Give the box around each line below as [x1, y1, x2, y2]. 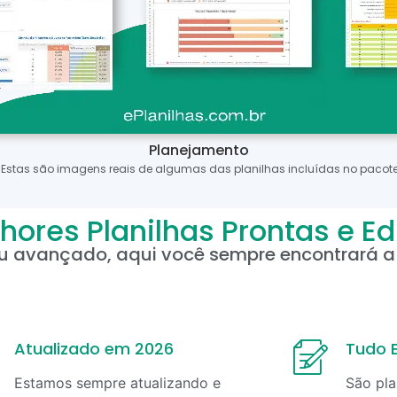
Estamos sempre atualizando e [14, 373, 222, 392]
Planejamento [148, 140, 249, 161]
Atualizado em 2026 [14, 337, 175, 360]
